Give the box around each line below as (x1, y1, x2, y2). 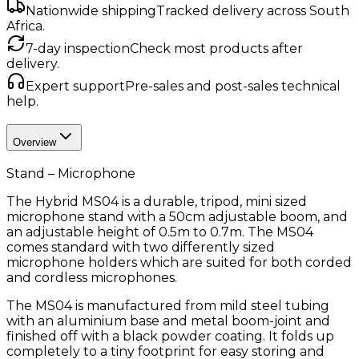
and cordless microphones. (6, 269, 177, 285)
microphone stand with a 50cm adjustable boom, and (6, 208, 348, 224)
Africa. (6, 18, 45, 34)
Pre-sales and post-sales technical (125, 79, 341, 95)
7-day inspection (26, 41, 130, 57)
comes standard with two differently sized (6, 239, 275, 255)
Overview (13, 135, 56, 148)
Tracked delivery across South (156, 3, 349, 19)
